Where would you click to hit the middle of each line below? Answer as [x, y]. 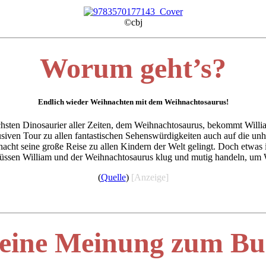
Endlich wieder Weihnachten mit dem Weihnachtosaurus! [133, 102]
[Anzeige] [150, 178]
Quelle [113, 178]
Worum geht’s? [133, 68]
